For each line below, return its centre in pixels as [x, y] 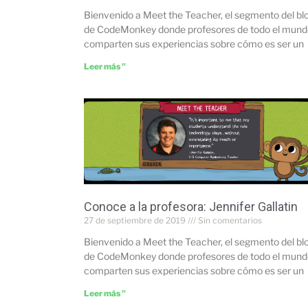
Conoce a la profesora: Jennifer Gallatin [191, 206]
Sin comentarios [229, 220]
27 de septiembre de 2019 [136, 220]
